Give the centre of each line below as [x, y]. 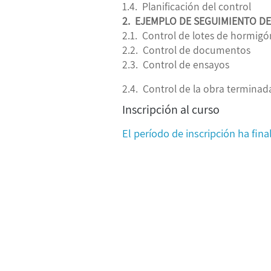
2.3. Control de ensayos [176, 64]
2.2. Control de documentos [186, 50]
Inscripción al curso [171, 109]
